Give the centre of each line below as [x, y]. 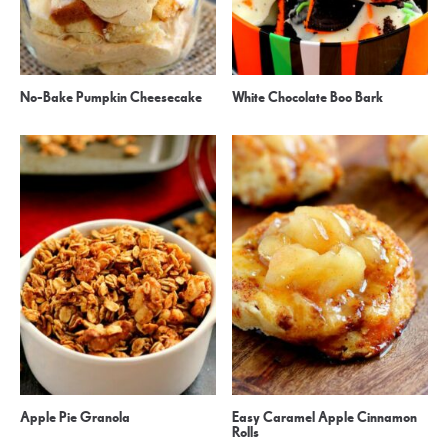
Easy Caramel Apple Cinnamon [325, 418]
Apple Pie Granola [75, 418]
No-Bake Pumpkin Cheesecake [111, 98]
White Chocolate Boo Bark [308, 98]
